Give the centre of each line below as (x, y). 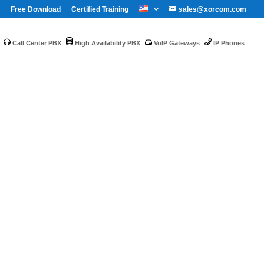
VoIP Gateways (176, 43)
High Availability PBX (107, 43)
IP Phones (228, 43)
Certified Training (100, 9)
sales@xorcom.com (212, 9)
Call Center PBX (36, 43)
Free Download (36, 9)
